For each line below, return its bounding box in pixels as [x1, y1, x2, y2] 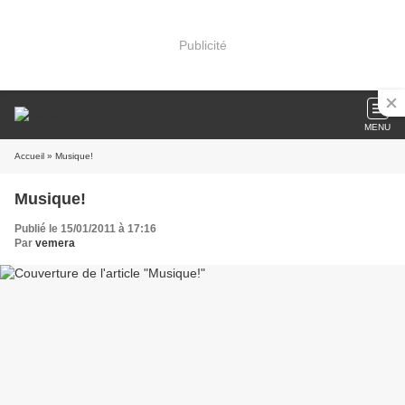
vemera [35, 237, 75, 250]
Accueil [14, 151, 44, 161]
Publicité [178, 37, 227, 52]
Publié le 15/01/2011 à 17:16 [14, 222, 156, 235]
